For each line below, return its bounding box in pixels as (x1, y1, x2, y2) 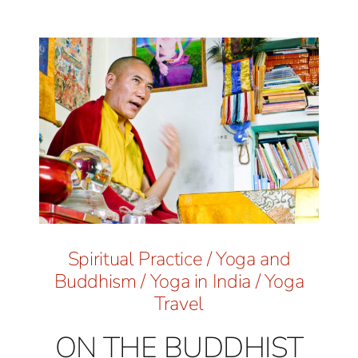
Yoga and (216, 246, 291, 272)
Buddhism (54, 268, 137, 295)
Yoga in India (149, 268, 251, 295)
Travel (154, 291, 204, 317)
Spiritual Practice (67, 246, 203, 272)
